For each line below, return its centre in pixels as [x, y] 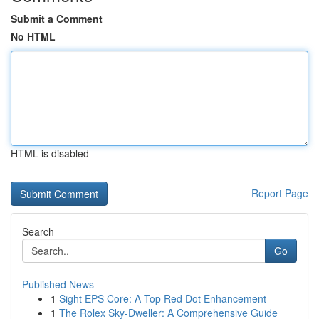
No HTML [33, 36]
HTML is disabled [50, 153]
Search [38, 231]
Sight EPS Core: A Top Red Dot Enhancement [163, 298]
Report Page [280, 193]
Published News [58, 284]
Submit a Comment [57, 19]
